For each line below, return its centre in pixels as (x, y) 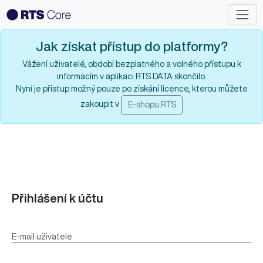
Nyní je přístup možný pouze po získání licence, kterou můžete (131, 89)
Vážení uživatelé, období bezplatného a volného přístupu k (131, 64)
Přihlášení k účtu (58, 198)
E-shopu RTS (152, 105)
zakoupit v (101, 104)
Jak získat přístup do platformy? (131, 46)
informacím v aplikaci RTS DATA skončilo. (131, 76)
